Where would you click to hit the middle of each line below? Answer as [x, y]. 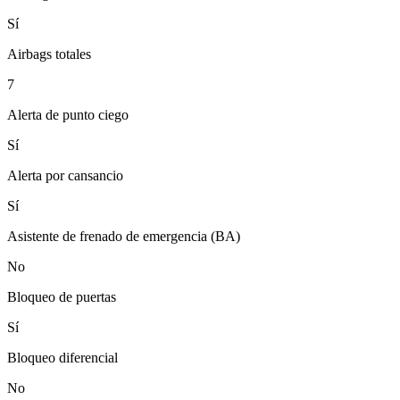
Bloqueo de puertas [62, 297]
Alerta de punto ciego [68, 115]
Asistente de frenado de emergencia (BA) [124, 237]
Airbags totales [49, 54]
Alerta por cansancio [65, 176]
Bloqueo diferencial [62, 358]
